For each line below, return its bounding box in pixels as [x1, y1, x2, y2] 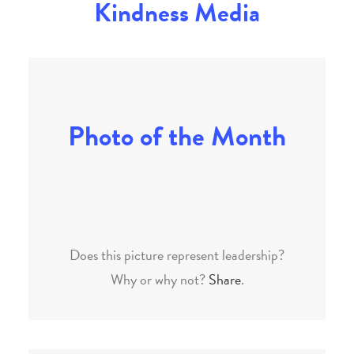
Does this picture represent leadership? [70, 244, 284, 265]
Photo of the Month [68, 115, 286, 156]
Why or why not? [110, 269, 209, 290]
